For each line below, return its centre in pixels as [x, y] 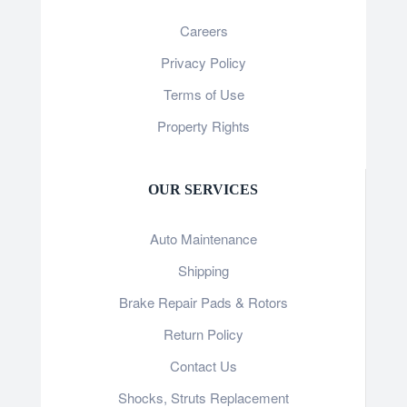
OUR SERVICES [203, 190]
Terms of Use [203, 94]
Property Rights [203, 126]
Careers [203, 31]
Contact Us [203, 366]
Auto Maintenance [203, 239]
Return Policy [203, 334]
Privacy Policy [203, 63]
